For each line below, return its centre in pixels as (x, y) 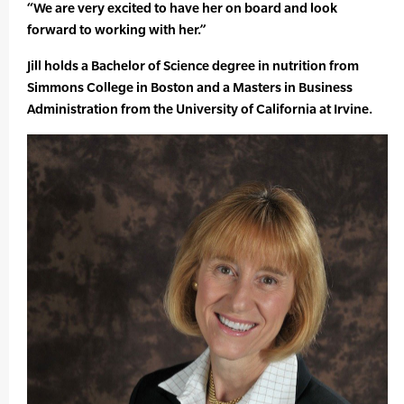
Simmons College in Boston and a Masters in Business (190, 87)
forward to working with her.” (116, 30)
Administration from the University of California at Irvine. (200, 109)
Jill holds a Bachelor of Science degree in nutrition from (193, 66)
